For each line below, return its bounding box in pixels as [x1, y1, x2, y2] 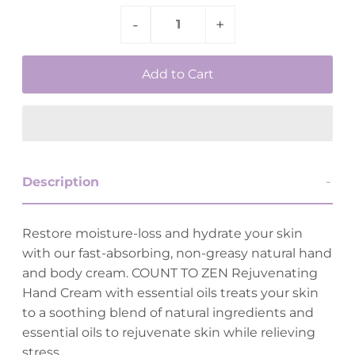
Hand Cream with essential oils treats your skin [21, 284, 319, 300]
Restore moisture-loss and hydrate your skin [21, 225, 303, 241]
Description [21, 174, 99, 189]
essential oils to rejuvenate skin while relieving [21, 324, 315, 340]
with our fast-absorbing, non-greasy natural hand [21, 245, 332, 261]
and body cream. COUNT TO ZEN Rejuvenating [21, 265, 318, 281]
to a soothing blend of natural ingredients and [21, 304, 314, 320]
